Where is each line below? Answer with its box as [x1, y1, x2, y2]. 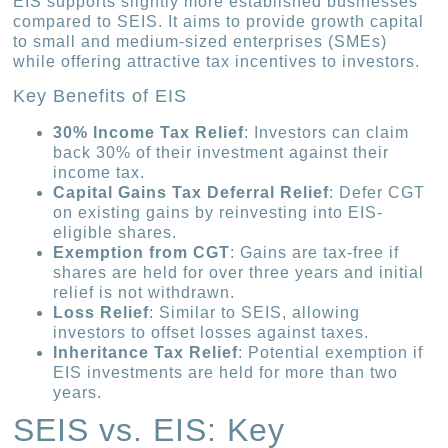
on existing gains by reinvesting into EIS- [53, 204, 384, 222]
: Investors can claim [244, 124, 410, 142]
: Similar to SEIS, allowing [149, 304, 361, 322]
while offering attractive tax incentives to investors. [13, 52, 421, 70]
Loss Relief [53, 304, 150, 322]
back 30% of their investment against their [53, 144, 390, 162]
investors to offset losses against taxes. [53, 324, 370, 342]
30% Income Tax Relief [53, 124, 245, 142]
